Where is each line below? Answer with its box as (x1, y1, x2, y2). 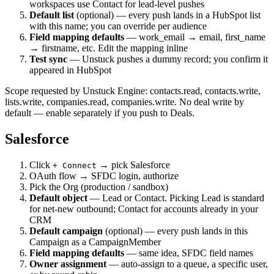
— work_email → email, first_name (124, 32, 265, 43)
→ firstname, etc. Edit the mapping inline (29, 43, 188, 54)
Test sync (29, 54, 67, 65)
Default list (29, 10, 74, 21)
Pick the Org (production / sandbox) (29, 182, 168, 193)
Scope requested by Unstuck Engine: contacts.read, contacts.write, (5, 86, 261, 97)
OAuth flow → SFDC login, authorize (29, 171, 179, 182)
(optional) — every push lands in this (103, 226, 248, 237)
